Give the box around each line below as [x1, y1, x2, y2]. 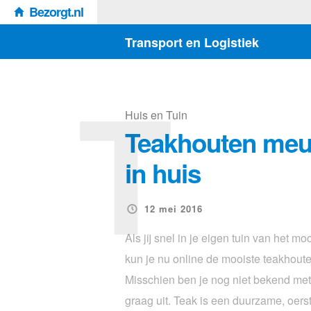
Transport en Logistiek [125, 33, 259, 51]
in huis [125, 155, 201, 191]
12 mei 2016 [144, 201, 203, 215]
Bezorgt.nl [29, 3, 83, 21]
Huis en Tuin [125, 107, 187, 123]
